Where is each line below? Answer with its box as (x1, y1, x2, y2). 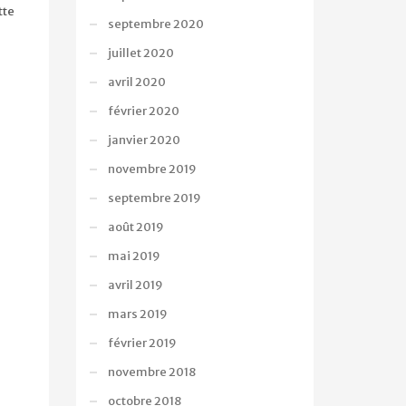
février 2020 (107, 103, 179, 119)
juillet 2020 (107, 45, 174, 61)
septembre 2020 (107, 16, 204, 32)
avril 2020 (107, 74, 166, 90)
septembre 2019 (107, 190, 201, 206)
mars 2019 (107, 306, 168, 322)
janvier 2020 (107, 132, 180, 148)
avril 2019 (107, 277, 163, 293)
